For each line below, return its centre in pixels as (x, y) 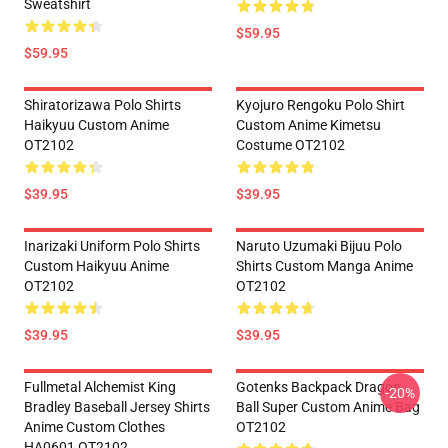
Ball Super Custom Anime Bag (328, 407)
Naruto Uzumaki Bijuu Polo (319, 246)
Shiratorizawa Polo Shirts (102, 105)
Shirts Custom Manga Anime (324, 266)
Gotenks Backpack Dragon (318, 387)
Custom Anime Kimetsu (308, 125)
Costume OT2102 (290, 145)
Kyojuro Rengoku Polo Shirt (320, 105)
